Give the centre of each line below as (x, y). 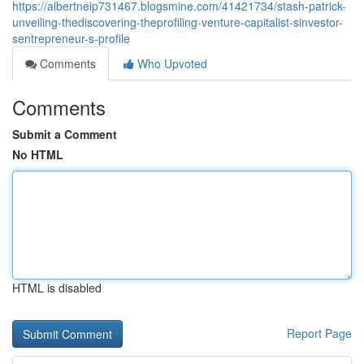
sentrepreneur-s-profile (71, 38)
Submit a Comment (65, 134)
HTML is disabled (57, 288)
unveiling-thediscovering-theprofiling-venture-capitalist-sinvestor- (178, 22)
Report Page (319, 333)
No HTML (38, 154)
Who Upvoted (171, 63)
